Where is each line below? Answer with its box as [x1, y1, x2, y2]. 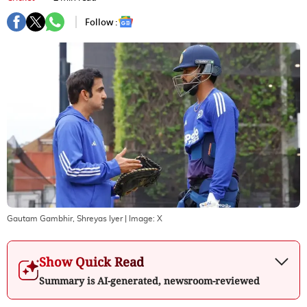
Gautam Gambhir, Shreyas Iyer [7, 214, 123, 223]
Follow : [85, 15, 118, 29]
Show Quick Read [39, 253, 144, 270]
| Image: [123, 214, 157, 223]
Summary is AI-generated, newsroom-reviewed [39, 273, 260, 287]
